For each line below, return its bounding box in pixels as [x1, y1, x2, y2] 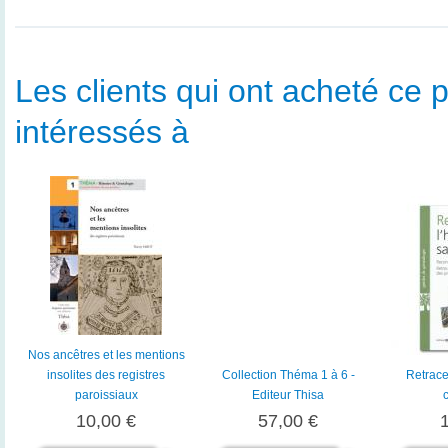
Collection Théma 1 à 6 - [221, 368, 355, 383]
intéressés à [15, 113, 189, 150]
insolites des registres [47, 368, 165, 383]
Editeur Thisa [252, 388, 324, 403]
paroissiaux [74, 388, 138, 403]
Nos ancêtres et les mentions [27, 348, 185, 363]
